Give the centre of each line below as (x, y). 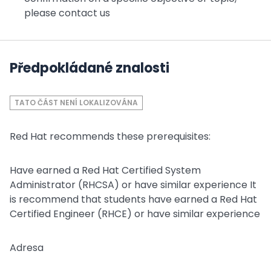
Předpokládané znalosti (90, 68)
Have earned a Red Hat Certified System (105, 170)
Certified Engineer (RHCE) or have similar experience (135, 214)
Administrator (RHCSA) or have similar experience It (133, 185)
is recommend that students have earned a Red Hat (133, 199)
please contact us (67, 13)
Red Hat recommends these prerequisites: (110, 136)
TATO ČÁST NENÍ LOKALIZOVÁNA (76, 103)
